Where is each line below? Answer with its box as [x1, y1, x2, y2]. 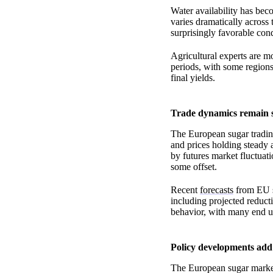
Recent [171, 185, 200, 196]
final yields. [171, 73, 215, 83]
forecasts [200, 185, 233, 196]
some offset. [171, 161, 217, 172]
